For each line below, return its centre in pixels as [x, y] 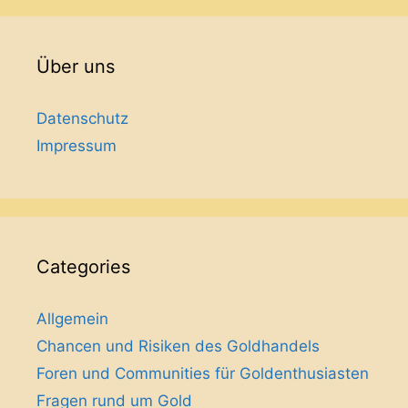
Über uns [76, 66]
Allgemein [72, 318]
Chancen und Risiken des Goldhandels [178, 346]
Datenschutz [82, 118]
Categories [83, 266]
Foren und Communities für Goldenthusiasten [203, 373]
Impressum [76, 145]
